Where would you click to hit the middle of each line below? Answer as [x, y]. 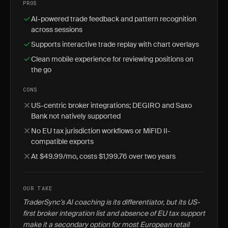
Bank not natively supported [76, 116]
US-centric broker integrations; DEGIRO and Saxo [111, 105]
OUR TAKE [38, 189]
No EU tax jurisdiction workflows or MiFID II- [101, 131]
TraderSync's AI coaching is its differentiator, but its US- [111, 202]
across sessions [57, 30]
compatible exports [62, 141]
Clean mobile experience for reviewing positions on [112, 59]
